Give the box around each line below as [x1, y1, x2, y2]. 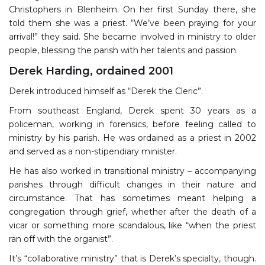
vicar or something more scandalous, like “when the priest [9, 219, 256, 231]
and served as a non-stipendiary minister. [9, 146, 177, 157]
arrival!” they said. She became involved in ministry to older [9, 31, 256, 42]
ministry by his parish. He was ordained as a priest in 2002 [9, 132, 256, 143]
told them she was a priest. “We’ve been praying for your [9, 17, 256, 28]
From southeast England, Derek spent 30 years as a [9, 105, 256, 116]
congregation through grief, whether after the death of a [9, 206, 256, 217]
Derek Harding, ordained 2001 [9, 64, 173, 77]
